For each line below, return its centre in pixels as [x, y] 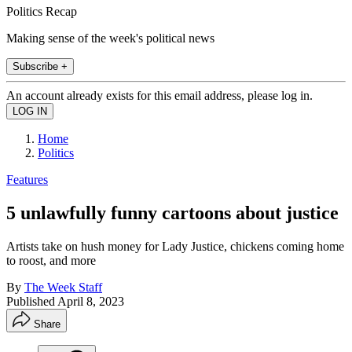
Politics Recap [42, 11]
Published [32, 301]
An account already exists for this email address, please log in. [159, 95]
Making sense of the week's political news [110, 38]
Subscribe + [40, 66]
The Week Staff [63, 287]
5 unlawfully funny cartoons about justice [172, 213]
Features [27, 179]
